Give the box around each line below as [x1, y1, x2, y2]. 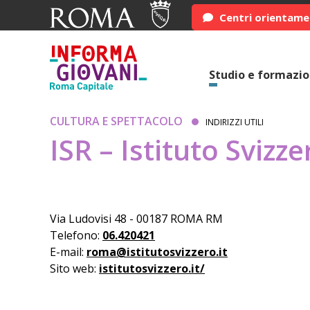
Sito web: [50, 261, 99, 276]
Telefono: [50, 228, 102, 243]
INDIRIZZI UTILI [206, 116, 264, 128]
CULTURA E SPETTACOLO [50, 113, 183, 129]
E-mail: [50, 244, 86, 259]
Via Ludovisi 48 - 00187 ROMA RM [50, 211, 223, 226]
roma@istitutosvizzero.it [86, 244, 228, 259]
